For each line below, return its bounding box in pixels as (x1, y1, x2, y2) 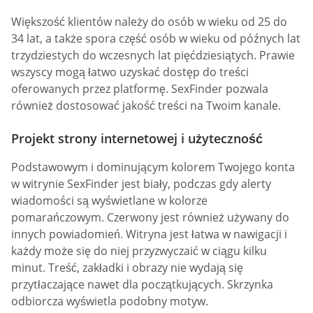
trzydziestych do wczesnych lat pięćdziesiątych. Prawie (11, 47, 295, 63)
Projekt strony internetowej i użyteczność (11, 129, 263, 147)
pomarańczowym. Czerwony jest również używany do (11, 209, 289, 225)
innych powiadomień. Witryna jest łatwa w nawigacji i (11, 226, 287, 242)
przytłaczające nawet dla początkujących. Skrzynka (11, 276, 273, 292)
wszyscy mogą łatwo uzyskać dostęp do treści (11, 64, 249, 80)
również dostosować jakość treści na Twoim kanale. (11, 97, 281, 113)
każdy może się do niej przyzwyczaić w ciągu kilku (11, 242, 267, 259)
